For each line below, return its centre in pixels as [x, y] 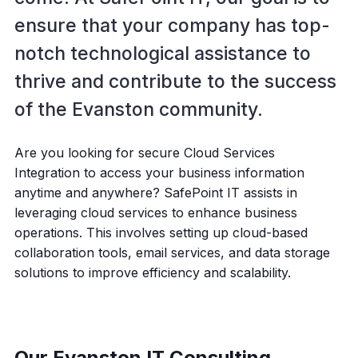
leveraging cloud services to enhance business [155, 213]
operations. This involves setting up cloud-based [161, 233]
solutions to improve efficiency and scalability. [152, 272]
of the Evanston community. [138, 109]
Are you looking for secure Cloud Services [144, 153]
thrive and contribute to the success [175, 82]
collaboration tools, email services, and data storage [172, 253]
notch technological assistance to [162, 54]
